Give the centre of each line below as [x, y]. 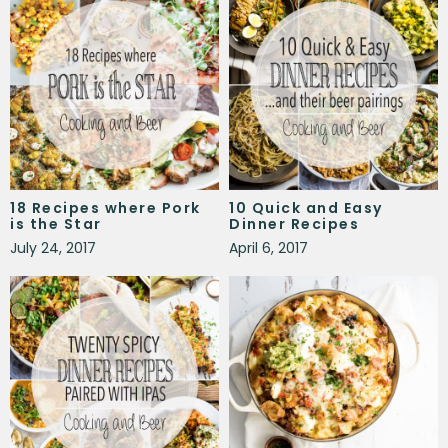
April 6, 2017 [268, 247]
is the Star [56, 223]
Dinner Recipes [294, 223]
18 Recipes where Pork [105, 207]
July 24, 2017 [53, 247]
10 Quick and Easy [306, 207]
